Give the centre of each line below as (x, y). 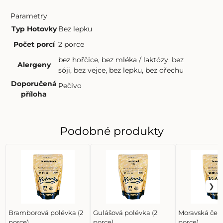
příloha (34, 94)
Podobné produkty (111, 131)
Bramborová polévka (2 (46, 213)
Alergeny (34, 64)
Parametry (29, 16)
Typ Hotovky (34, 29)
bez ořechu (165, 70)
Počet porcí (34, 44)
